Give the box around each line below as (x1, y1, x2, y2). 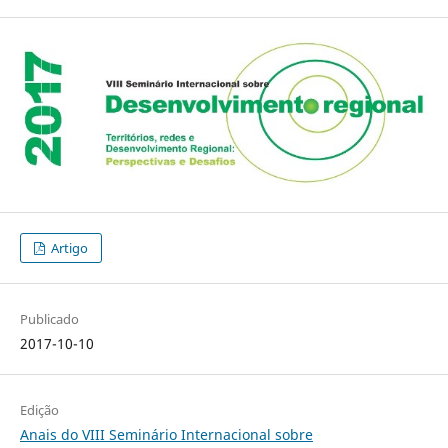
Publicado (19, 309, 79, 328)
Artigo (48, 238, 89, 257)
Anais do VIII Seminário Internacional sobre (19, 424, 313, 444)
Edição (19, 400, 59, 419)
